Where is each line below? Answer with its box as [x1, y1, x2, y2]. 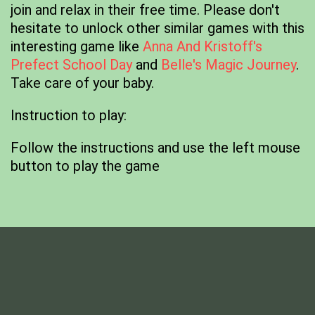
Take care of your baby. [11, 75, 154, 91]
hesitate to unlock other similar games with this [11, 20, 304, 37]
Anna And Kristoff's [143, 38, 262, 55]
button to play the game [11, 157, 160, 174]
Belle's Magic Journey [161, 56, 296, 73]
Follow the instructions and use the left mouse [11, 139, 300, 156]
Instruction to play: [11, 107, 127, 124]
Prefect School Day [11, 56, 132, 73]
